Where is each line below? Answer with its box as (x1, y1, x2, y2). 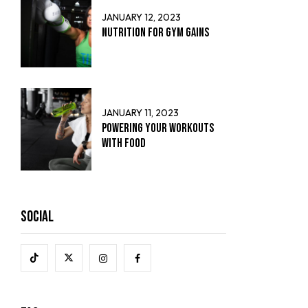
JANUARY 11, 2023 (102, 106, 179, 119)
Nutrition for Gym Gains (102, 25, 209, 40)
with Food (102, 135, 146, 151)
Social (21, 207, 54, 226)
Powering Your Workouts (102, 120, 214, 135)
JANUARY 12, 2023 (102, 10, 181, 23)
